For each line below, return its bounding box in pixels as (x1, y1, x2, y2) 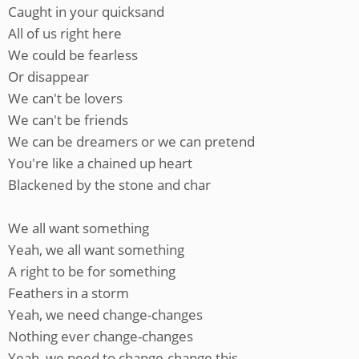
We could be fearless (8, 46, 138, 64)
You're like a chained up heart (8, 154, 192, 172)
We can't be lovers (8, 89, 123, 107)
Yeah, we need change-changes (8, 305, 203, 324)
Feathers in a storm (8, 284, 129, 302)
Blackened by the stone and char (8, 175, 211, 194)
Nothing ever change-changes (8, 327, 193, 345)
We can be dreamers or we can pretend (8, 132, 255, 151)
